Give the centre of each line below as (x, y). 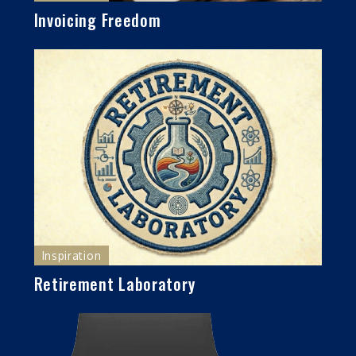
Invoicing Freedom (97, 19)
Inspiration (72, 255)
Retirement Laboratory (114, 283)
